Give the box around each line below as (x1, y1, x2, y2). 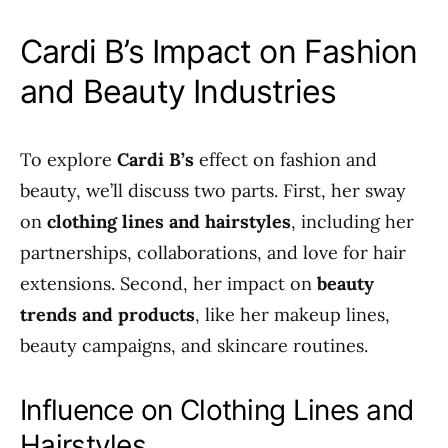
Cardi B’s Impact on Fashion (20, 32, 418, 71)
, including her (291, 210, 414, 233)
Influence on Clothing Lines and (20, 393, 414, 427)
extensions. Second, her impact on (20, 272, 317, 295)
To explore (20, 148, 117, 171)
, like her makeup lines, (195, 303, 390, 326)
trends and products (20, 303, 195, 326)
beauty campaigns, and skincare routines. (20, 334, 368, 357)
